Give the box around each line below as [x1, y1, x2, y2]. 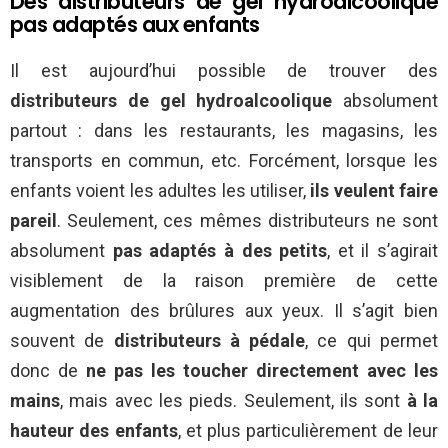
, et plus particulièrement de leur [177, 420, 439, 442]
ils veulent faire [310, 180, 438, 202]
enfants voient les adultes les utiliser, [10, 180, 311, 202]
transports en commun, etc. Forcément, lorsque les [10, 150, 438, 172]
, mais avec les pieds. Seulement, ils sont [60, 390, 407, 412]
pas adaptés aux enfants [10, 10, 260, 40]
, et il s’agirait [327, 240, 438, 262]
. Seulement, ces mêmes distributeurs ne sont [57, 210, 438, 232]
